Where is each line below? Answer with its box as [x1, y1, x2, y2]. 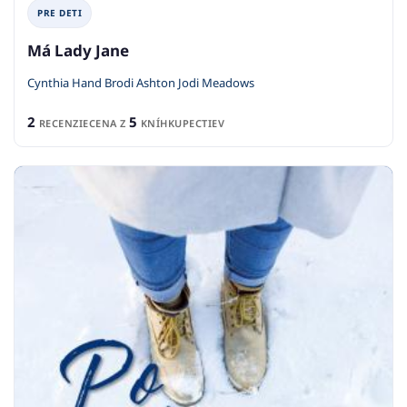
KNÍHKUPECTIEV [137, 116, 224, 131]
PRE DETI [37, 6, 82, 20]
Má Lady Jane [27, 40, 129, 62]
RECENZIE [35, 116, 89, 131]
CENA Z [88, 116, 129, 131]
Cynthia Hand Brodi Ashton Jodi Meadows [27, 74, 254, 92]
